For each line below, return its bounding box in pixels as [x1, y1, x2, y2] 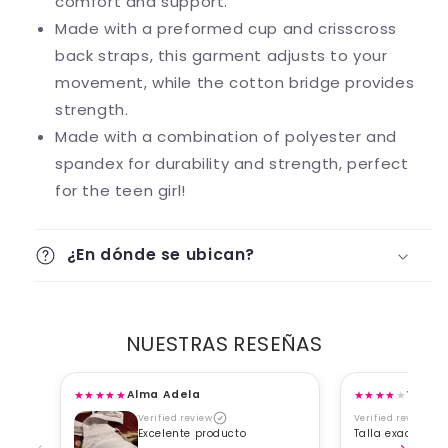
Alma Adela [126, 387, 201, 403]
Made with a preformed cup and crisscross [55, 18, 398, 40]
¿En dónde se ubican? [66, 243, 256, 267]
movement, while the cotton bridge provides [55, 72, 415, 94]
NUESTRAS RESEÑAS [125, 330, 323, 359]
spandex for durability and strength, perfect [55, 153, 409, 175]
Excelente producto [137, 425, 247, 441]
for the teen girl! [55, 180, 186, 202]
